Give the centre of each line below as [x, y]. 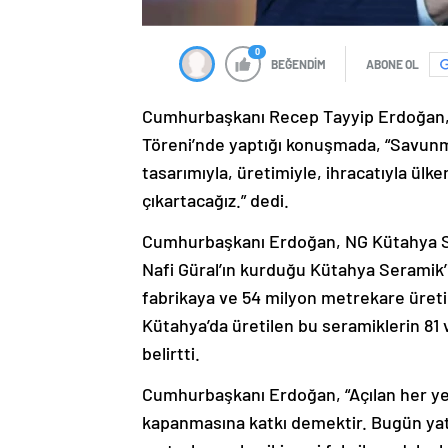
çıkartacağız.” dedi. [215, 200]
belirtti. [171, 353]
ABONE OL [392, 64]
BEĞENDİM [298, 64]
